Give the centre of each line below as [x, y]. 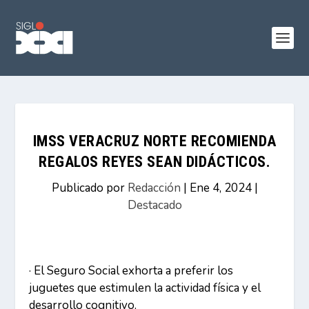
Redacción [154, 188]
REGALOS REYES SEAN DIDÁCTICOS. [154, 162]
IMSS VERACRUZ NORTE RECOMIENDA [154, 141]
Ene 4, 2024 [220, 188]
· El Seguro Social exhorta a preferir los [131, 271]
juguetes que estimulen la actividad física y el [145, 288]
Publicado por [89, 188]
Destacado [154, 205]
